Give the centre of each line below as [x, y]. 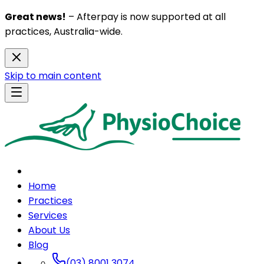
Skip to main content [53, 76]
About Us [49, 230]
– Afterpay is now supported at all [146, 17]
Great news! [35, 17]
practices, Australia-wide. [64, 32]
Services [48, 215]
